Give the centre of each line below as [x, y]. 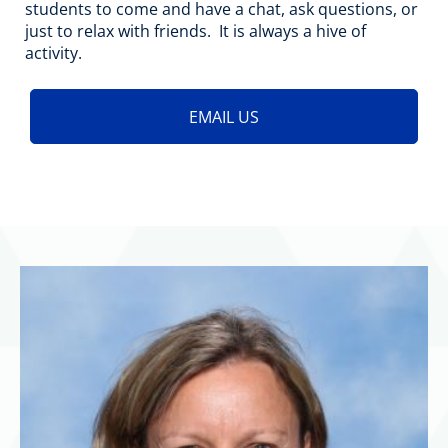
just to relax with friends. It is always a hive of [195, 31]
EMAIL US [224, 116]
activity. [53, 53]
